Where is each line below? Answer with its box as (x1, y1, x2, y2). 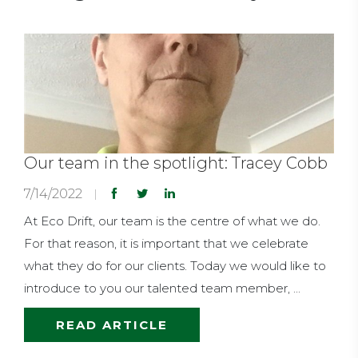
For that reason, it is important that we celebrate (24, 235, 308, 251)
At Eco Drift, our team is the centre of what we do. (24, 213, 320, 229)
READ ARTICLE (56, 316, 168, 332)
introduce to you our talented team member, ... (24, 280, 300, 296)
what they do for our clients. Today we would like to (24, 257, 326, 273)
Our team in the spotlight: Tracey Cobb (24, 153, 328, 173)
